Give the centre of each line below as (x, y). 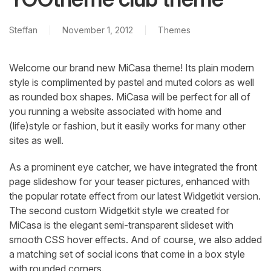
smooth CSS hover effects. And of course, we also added (135, 240)
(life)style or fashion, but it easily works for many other (127, 126)
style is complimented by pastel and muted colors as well (132, 83)
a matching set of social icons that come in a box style (127, 254)
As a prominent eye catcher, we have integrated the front (133, 167)
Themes (174, 30)
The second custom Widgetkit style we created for (119, 211)
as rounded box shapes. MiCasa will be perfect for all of (130, 97)
